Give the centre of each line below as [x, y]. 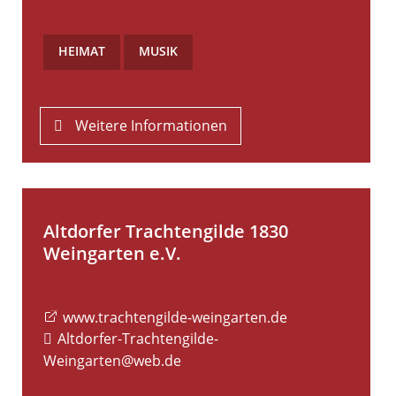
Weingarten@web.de [112, 361]
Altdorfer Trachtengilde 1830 [166, 232]
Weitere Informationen [152, 126]
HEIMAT [82, 51]
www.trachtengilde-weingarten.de [175, 318]
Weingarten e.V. [112, 254]
